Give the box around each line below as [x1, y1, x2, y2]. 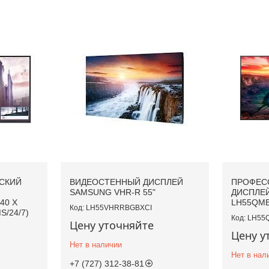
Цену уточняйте [69, 218, 154, 233]
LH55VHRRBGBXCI [85, 204, 152, 213]
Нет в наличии [69, 240, 122, 250]
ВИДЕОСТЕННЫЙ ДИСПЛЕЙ [69, 177, 183, 187]
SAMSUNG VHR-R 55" [69, 187, 156, 198]
